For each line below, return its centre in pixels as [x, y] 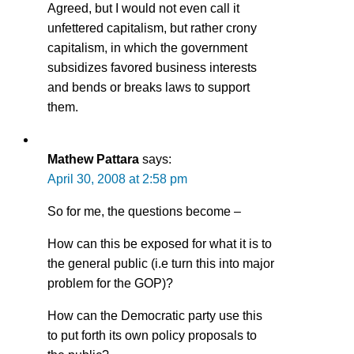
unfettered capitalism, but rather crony [152, 28]
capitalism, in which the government [147, 47]
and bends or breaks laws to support [149, 87]
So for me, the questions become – [144, 211]
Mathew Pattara [93, 159]
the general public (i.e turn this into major [161, 263]
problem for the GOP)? [110, 283]
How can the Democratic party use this [155, 315]
